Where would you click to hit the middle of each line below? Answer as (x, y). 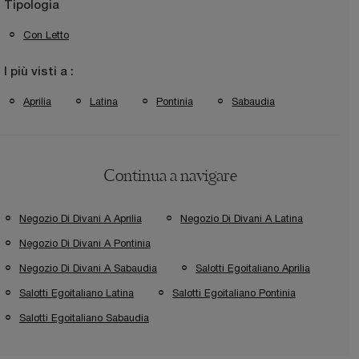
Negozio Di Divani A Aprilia (81, 219)
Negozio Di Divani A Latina (242, 219)
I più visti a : (39, 73)
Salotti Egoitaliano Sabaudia (84, 318)
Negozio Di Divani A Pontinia (85, 244)
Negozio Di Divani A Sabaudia (88, 268)
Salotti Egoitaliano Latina (77, 293)
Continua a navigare (170, 177)
